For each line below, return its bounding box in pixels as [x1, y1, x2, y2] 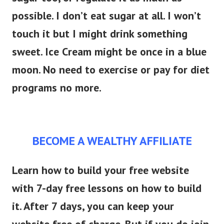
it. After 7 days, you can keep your [12, 199, 174, 213]
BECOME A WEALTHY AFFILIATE [32, 133, 192, 149]
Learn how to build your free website [12, 163, 189, 177]
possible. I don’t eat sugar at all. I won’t [12, 8, 201, 23]
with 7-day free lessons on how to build [12, 181, 201, 195]
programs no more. [12, 80, 101, 95]
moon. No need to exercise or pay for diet [12, 62, 209, 77]
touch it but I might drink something [12, 26, 187, 41]
